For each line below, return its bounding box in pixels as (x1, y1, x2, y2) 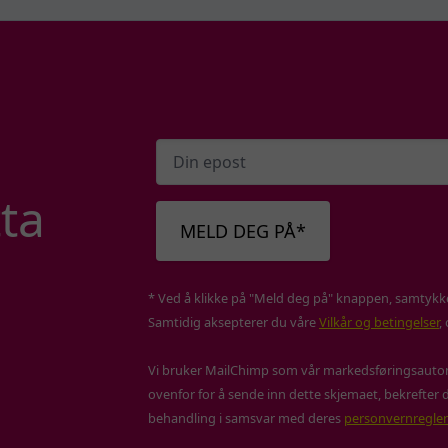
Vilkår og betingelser (319, 313, 439, 331)
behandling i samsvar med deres (148, 409, 344, 427)
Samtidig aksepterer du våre (148, 313, 319, 331)
